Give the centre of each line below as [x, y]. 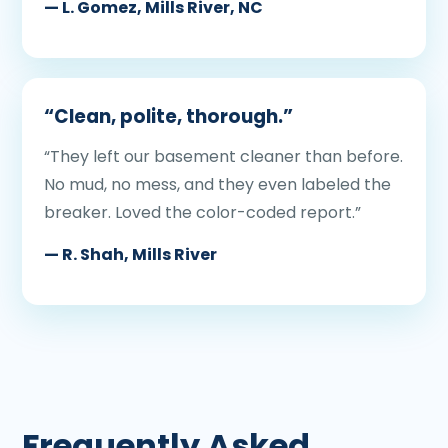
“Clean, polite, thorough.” [168, 116]
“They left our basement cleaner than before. [223, 156]
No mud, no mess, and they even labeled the [217, 184]
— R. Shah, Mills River [130, 254]
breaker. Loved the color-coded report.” [202, 212]
